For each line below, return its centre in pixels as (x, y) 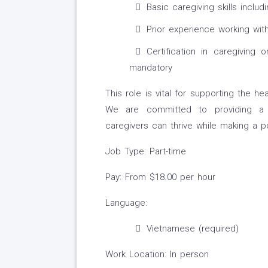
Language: (126, 203)
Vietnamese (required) (192, 229)
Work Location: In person (157, 255)
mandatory (150, 68)
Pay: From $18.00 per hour (160, 177)
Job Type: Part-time (145, 152)
